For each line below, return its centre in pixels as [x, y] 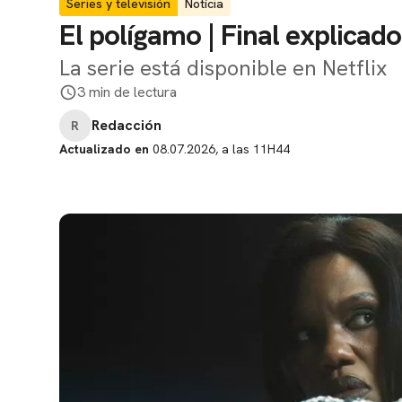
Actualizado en [104, 149]
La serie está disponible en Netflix [223, 68]
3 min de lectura [127, 92]
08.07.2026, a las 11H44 [219, 149]
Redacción [127, 125]
